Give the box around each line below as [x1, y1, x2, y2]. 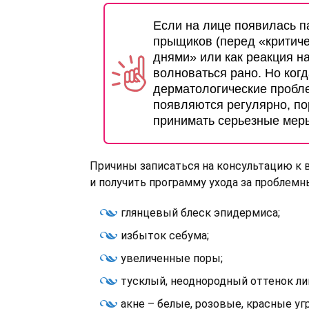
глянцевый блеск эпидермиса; [121, 206, 280, 219]
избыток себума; [121, 229, 209, 242]
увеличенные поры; [121, 252, 223, 265]
